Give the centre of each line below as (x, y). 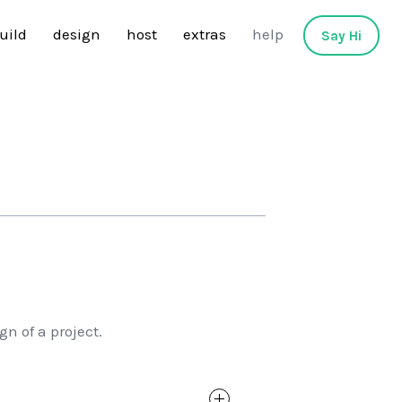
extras (205, 34)
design (77, 34)
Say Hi (341, 36)
